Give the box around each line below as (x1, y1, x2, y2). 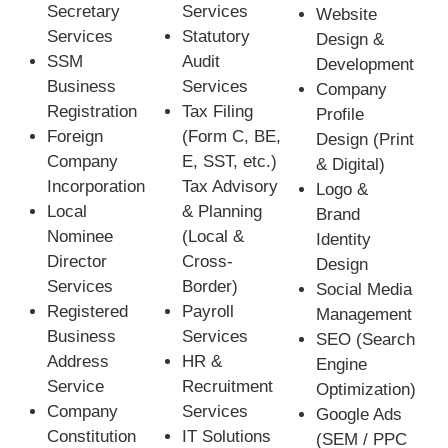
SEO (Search (316, 330, 416, 350)
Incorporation (47, 177, 146, 197)
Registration (47, 102, 143, 122)
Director (47, 252, 108, 272)
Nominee (47, 227, 114, 247)
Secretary (47, 2, 121, 22)
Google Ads (316, 405, 403, 425)
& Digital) (316, 155, 386, 175)
